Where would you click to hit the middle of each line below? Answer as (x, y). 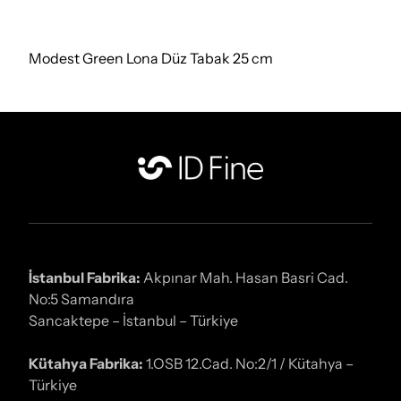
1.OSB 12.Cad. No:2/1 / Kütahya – (248, 363)
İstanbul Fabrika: (85, 277)
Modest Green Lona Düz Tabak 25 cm (151, 59)
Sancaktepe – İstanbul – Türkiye (133, 320)
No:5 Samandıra (81, 299)
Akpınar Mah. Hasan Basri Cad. (244, 277)
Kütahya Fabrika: (86, 363)
